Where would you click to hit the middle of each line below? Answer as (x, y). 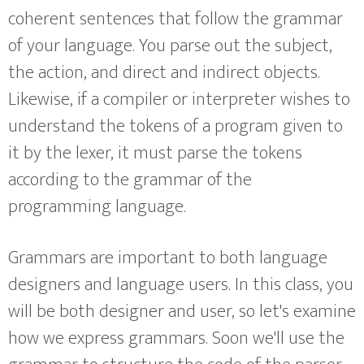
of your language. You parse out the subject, (170, 46)
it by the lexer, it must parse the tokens (155, 154)
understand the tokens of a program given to (175, 127)
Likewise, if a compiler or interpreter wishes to (179, 100)
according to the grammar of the (130, 180)
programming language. (97, 207)
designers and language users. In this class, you (181, 285)
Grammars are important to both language (168, 258)
